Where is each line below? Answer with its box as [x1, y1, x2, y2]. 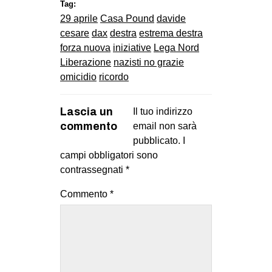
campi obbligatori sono [60, 150, 158, 161]
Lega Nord [154, 42, 199, 53]
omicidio [60, 72, 97, 83]
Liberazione [60, 57, 111, 68]
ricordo [99, 72, 129, 83]
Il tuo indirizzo [133, 106, 192, 117]
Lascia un [60, 106, 113, 118]
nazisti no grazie [114, 57, 184, 68]
